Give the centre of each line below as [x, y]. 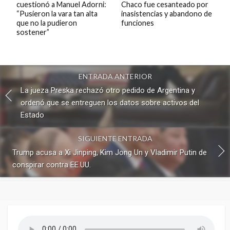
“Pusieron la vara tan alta [57, 13]
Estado [32, 115]
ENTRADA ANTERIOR [115, 76]
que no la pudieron [46, 23]
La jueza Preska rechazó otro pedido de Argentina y [108, 90]
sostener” [33, 32]
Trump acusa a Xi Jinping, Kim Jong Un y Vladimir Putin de [110, 152]
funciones [137, 23]
